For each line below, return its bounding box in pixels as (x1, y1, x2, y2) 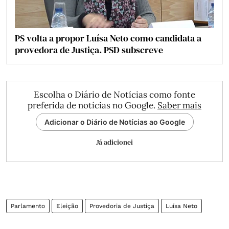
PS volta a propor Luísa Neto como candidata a (15, 31, 201, 44)
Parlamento (11, 202, 45, 210)
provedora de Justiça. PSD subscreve (15, 43, 163, 56)
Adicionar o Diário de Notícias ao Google (44, 117, 185, 126)
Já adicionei (96, 136, 133, 147)
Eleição (56, 202, 78, 210)
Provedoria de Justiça (89, 202, 154, 210)
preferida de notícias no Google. (28, 99, 157, 111)
